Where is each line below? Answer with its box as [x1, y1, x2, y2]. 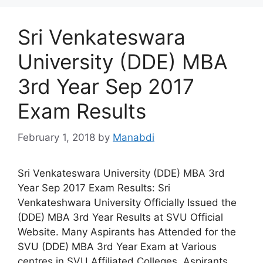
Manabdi [113, 131, 154, 143]
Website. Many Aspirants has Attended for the [18, 225, 236, 238]
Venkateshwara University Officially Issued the [18, 196, 237, 208]
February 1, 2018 [18, 131, 95, 143]
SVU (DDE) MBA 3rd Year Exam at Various [18, 240, 217, 252]
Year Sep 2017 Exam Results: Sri [18, 181, 170, 194]
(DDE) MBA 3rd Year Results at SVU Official [18, 211, 223, 223]
